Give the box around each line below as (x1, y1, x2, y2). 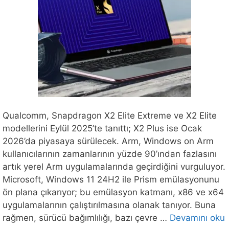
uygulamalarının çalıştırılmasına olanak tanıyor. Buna (3, 200, 216, 211)
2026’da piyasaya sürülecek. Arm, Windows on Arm (3, 136, 214, 147)
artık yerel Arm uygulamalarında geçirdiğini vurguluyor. (3, 162, 225, 172)
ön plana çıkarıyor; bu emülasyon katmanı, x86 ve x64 (3, 187, 224, 198)
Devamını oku (170, 213, 225, 223)
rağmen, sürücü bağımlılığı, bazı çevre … (3, 213, 170, 223)
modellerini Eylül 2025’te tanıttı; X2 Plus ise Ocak (3, 123, 202, 134)
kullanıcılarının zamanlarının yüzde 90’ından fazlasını (3, 149, 217, 159)
